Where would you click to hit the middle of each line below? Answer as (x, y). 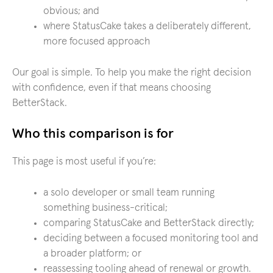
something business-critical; (105, 208)
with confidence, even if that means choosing (112, 88)
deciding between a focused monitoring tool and (151, 238)
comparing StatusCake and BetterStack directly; (149, 223)
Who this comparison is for (93, 134)
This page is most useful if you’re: (84, 162)
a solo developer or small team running (129, 193)
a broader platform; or (92, 253)
